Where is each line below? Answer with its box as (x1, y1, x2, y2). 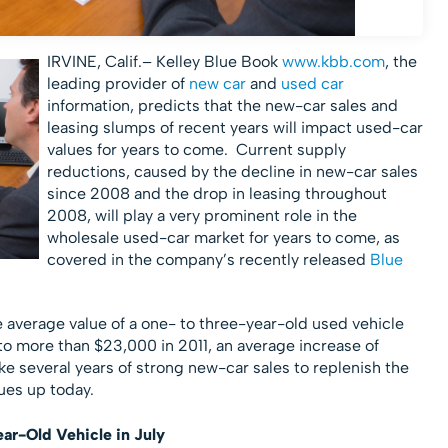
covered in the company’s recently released (46, 250, 370, 270)
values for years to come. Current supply (46, 140, 346, 160)
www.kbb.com (281, 52, 385, 72)
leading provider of (46, 74, 189, 94)
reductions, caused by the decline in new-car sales (46, 162, 418, 182)
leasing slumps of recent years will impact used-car (46, 118, 423, 138)
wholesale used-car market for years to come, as (46, 228, 400, 248)
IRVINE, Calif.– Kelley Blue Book (46, 52, 282, 72)
